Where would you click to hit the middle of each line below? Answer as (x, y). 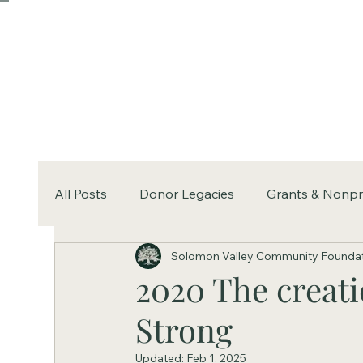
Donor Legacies (187, 193)
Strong (184, 330)
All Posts (81, 193)
